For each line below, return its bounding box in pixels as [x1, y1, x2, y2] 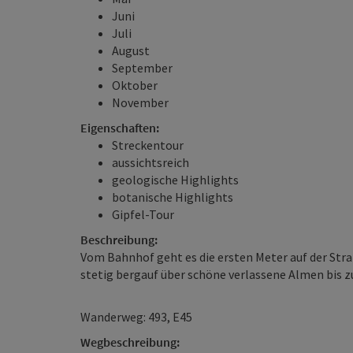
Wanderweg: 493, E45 [80, 309, 192, 325]
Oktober [112, 77, 158, 93]
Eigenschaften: [80, 120, 159, 136]
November [112, 95, 169, 110]
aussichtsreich [112, 154, 189, 170]
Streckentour [112, 137, 184, 153]
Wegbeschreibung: [80, 334, 180, 350]
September [112, 60, 173, 76]
